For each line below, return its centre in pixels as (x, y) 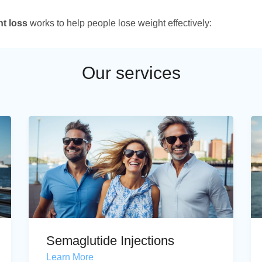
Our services (131, 73)
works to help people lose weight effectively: (120, 23)
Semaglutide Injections (110, 241)
